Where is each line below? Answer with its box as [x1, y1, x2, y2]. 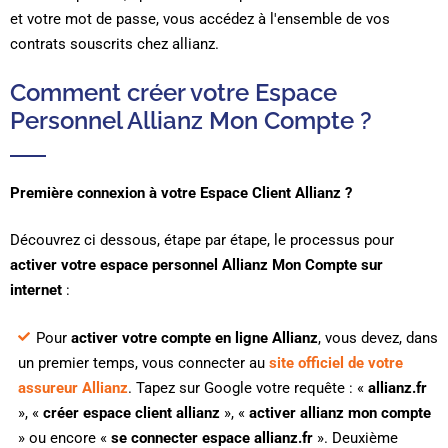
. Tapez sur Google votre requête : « [127, 378, 368, 397]
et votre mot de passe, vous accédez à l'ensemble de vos [10, 9, 390, 28]
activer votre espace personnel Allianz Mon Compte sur [10, 256, 383, 275]
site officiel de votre [268, 353, 403, 372]
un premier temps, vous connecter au [17, 353, 269, 372]
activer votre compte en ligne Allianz [70, 328, 318, 347]
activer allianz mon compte [248, 403, 431, 422]
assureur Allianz [17, 378, 128, 397]
